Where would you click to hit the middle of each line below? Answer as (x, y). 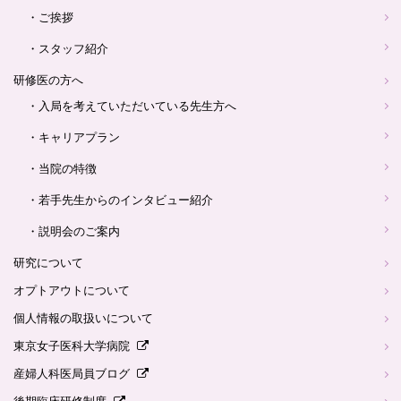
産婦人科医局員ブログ (72, 373)
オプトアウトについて (72, 290)
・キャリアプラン (73, 137)
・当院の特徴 (62, 168)
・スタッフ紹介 (68, 48)
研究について (48, 262)
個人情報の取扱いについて (83, 318)
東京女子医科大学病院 (72, 346)
